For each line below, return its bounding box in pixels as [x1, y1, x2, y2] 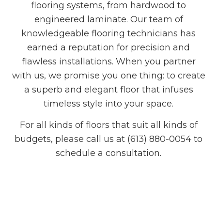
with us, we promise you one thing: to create [12, 70, 205, 81]
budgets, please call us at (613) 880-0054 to [15, 134, 202, 145]
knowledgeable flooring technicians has [21, 28, 196, 39]
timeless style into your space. [44, 98, 173, 109]
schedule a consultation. [56, 148, 161, 159]
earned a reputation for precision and [27, 42, 190, 53]
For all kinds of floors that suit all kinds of [19, 120, 198, 131]
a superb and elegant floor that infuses [24, 84, 193, 95]
